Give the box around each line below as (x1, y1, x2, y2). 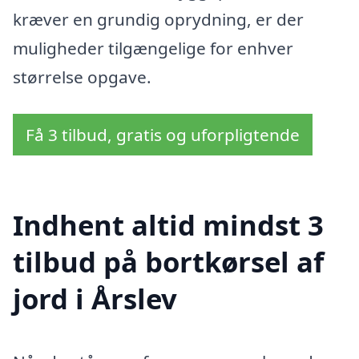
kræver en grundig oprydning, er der (13, 7, 304, 30)
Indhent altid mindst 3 (13, 206, 324, 244)
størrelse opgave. (13, 65, 151, 88)
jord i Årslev (13, 280, 177, 318)
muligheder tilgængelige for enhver (13, 36, 293, 59)
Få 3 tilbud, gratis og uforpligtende (26, 123, 300, 146)
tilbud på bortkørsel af (13, 243, 324, 281)
